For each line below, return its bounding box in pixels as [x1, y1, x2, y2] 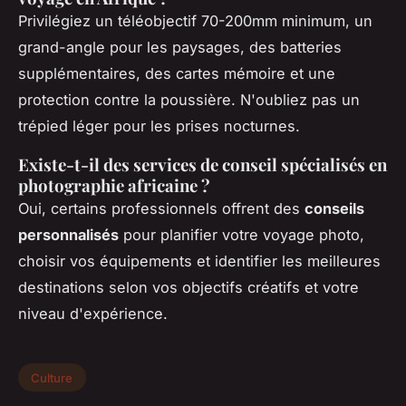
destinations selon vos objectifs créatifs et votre [18, 277, 359, 296]
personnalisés [18, 225, 119, 244]
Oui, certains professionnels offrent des [18, 198, 304, 217]
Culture [31, 370, 73, 385]
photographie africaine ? [18, 173, 210, 197]
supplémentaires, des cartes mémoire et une [18, 63, 335, 82]
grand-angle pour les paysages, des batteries [18, 37, 342, 56]
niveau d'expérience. [18, 304, 168, 323]
